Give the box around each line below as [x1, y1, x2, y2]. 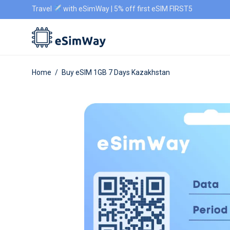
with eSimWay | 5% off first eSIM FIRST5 [61, 5, 193, 13]
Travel [32, 5, 53, 13]
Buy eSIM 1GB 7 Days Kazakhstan [62, 68, 170, 76]
